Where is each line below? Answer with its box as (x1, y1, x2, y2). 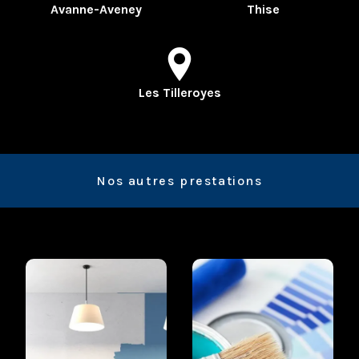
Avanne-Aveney (50, 2, 142, 18)
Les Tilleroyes (138, 85, 221, 101)
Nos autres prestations (96, 173, 263, 189)
